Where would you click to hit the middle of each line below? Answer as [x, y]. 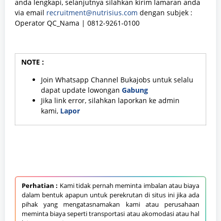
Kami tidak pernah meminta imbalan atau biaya [129, 185]
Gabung [135, 90]
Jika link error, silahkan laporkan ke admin [110, 100]
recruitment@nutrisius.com [92, 12]
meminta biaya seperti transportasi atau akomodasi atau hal [110, 213]
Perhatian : [40, 185]
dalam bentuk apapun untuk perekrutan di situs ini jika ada [110, 195]
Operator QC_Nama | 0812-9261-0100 [77, 23]
